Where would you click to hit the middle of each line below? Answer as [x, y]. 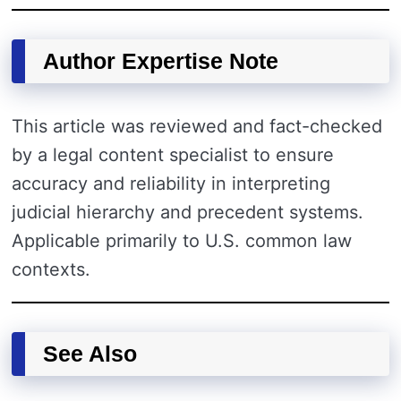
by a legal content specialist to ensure [173, 154]
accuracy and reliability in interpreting [171, 183]
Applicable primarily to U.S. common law [182, 240]
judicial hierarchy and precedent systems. [188, 212]
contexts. [51, 269]
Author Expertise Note [161, 60]
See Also [90, 353]
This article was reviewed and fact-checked [197, 126]
